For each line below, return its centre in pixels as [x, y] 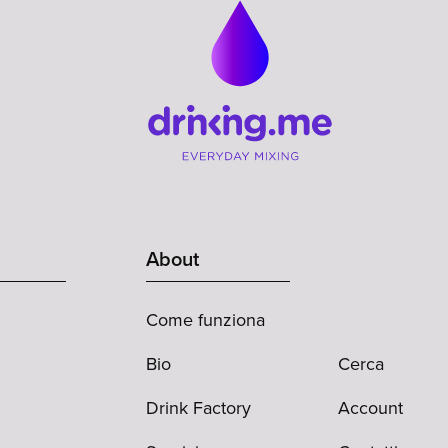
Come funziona [205, 319]
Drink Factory [198, 407]
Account [370, 407]
